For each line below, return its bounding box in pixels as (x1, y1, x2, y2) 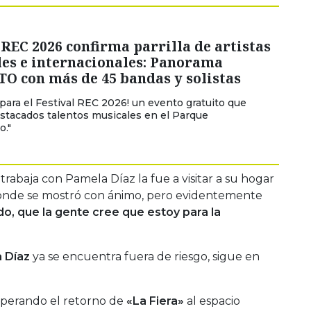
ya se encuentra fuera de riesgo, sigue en (30, 249, 260, 263)
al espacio (184, 294, 240, 308)
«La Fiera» (126, 294, 184, 308)
